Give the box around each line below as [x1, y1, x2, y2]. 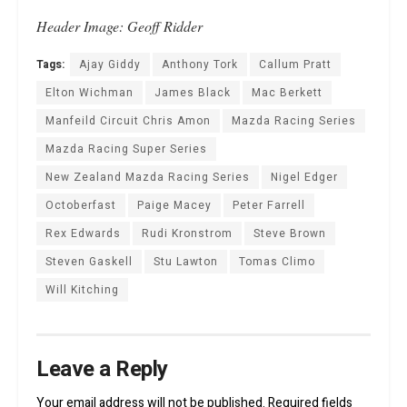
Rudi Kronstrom [142, 224, 233, 242]
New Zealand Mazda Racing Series [45, 168, 250, 185]
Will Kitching [45, 281, 119, 298]
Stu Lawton [154, 253, 218, 270]
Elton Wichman [45, 84, 134, 101]
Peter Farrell [233, 196, 305, 213]
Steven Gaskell [45, 253, 133, 270]
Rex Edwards [45, 224, 121, 242]
